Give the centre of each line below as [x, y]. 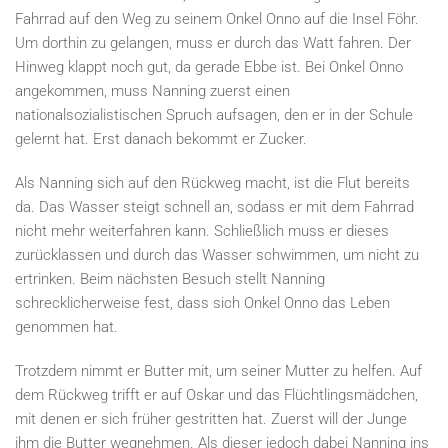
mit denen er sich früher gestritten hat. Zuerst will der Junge [211, 419]
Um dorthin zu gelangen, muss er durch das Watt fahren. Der [213, 43]
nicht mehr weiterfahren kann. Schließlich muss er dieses [202, 231]
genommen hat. [66, 327]
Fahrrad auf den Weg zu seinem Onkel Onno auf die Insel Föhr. [217, 19]
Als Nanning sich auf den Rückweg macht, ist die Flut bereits [212, 183]
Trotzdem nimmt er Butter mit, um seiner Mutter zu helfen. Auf [218, 371]
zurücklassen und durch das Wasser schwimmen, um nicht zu [217, 255]
